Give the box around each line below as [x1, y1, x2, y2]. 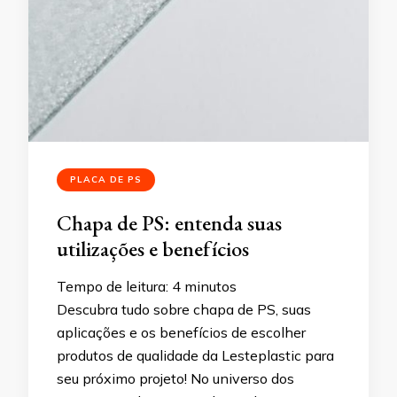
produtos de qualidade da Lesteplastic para [57, 346, 334, 364]
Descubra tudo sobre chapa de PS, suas [57, 300, 311, 318]
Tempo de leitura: [57, 277, 172, 295]
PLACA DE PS [70, 174, 142, 185]
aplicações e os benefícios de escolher [57, 323, 306, 341]
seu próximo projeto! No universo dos [57, 370, 294, 387]
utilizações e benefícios [57, 235, 249, 262]
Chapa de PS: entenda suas [57, 209, 282, 237]
